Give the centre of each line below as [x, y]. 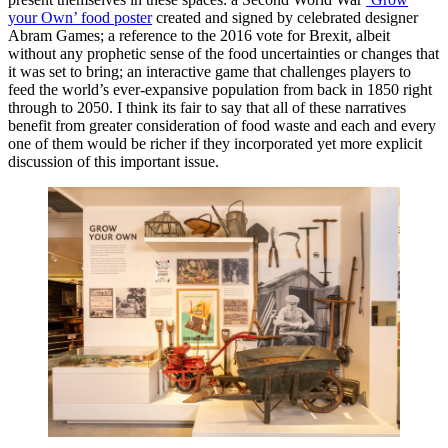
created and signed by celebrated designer [285, 18]
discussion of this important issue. [113, 162]
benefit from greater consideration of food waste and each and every [222, 126]
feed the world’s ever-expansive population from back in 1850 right [220, 90]
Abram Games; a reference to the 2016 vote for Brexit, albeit [199, 36]
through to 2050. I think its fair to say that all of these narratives [207, 108]
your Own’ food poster [80, 18]
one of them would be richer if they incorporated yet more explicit [215, 144]
